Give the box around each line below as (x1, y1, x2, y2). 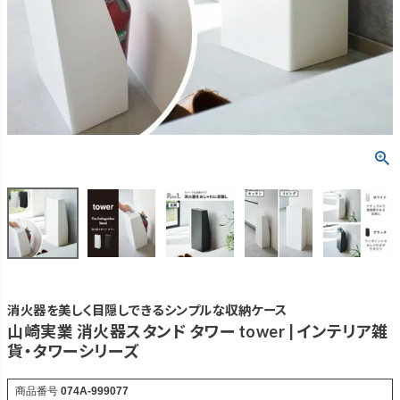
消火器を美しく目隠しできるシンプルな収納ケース (7, 302, 287, 318)
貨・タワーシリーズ (7, 340, 139, 361)
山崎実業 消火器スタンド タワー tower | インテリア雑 (7, 321, 388, 341)
